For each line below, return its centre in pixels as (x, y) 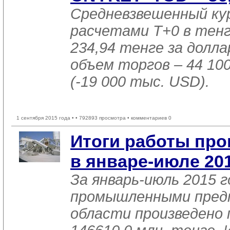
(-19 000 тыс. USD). (140, 82)
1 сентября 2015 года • (46, 118)
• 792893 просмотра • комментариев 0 (123, 118)
